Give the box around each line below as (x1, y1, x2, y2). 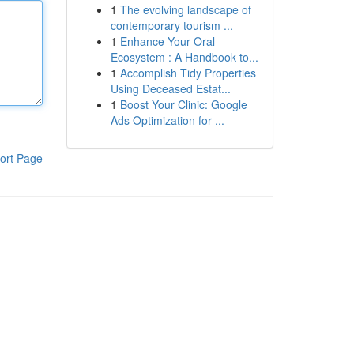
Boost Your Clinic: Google (119, 96, 247, 112)
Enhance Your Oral (119, 33, 215, 49)
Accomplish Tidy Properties (119, 65, 256, 81)
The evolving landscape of (119, 2, 251, 17)
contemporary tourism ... (110, 17, 233, 33)
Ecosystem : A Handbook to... (110, 49, 258, 65)
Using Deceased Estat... (110, 81, 231, 96)
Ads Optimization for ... (110, 112, 224, 128)
